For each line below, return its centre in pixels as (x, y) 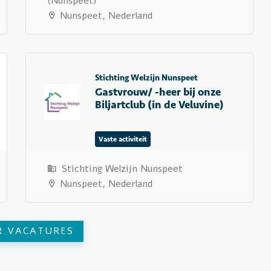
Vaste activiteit (122, 139)
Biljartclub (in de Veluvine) (159, 105)
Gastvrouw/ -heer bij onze (158, 92)
